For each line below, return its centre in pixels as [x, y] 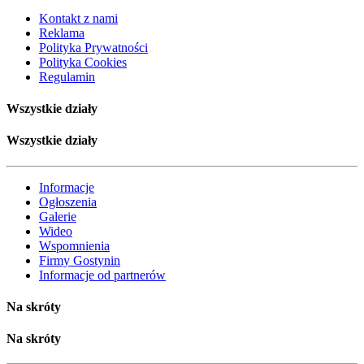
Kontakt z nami [78, 18]
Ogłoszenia [68, 201]
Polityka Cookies [83, 62]
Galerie [58, 216]
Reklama [62, 32]
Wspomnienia [74, 245]
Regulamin [67, 76]
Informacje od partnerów [102, 275]
